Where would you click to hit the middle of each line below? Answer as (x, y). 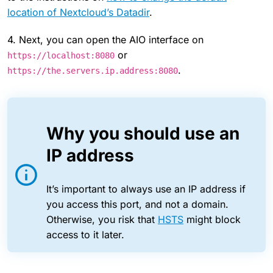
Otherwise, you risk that (102, 219)
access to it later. (85, 234)
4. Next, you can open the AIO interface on (105, 39)
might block (212, 219)
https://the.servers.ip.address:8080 (93, 70)
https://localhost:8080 (61, 55)
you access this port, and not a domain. (137, 204)
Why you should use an (143, 133)
